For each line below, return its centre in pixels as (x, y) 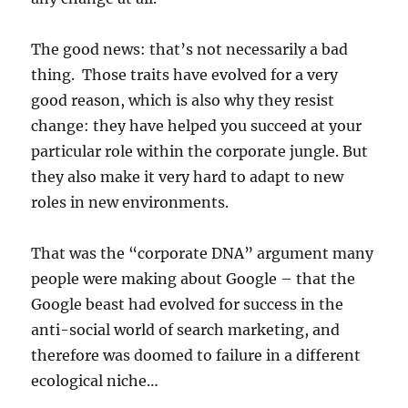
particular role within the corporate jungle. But (200, 151)
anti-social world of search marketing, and (186, 329)
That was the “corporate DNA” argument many (203, 253)
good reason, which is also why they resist (183, 100)
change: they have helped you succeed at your (197, 125)
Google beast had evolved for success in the (188, 304)
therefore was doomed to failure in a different (196, 355)
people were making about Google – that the (194, 278)
